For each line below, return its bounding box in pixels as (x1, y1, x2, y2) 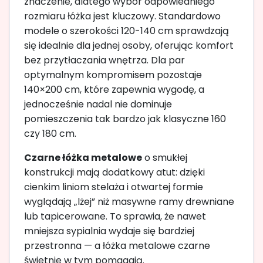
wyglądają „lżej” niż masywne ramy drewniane (24, 194, 234, 208)
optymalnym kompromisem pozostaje (24, 68, 202, 82)
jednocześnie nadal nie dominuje (24, 97, 172, 111)
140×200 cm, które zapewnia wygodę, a (24, 82, 204, 96)
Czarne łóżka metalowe (24, 150, 142, 164)
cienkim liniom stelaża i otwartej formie (24, 180, 203, 194)
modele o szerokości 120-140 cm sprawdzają (24, 23, 229, 38)
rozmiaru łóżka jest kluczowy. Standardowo (24, 9, 221, 23)
